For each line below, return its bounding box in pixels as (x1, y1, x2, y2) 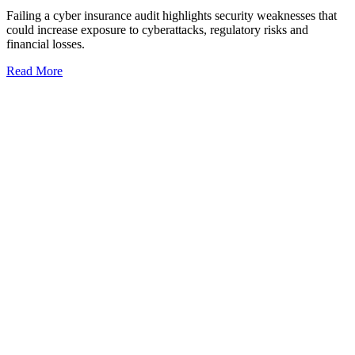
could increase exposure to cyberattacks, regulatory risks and (6, 23, 308, 37)
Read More (6, 64, 63, 78)
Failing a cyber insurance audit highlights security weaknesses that (6, 9, 337, 23)
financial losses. (6, 37, 88, 52)
